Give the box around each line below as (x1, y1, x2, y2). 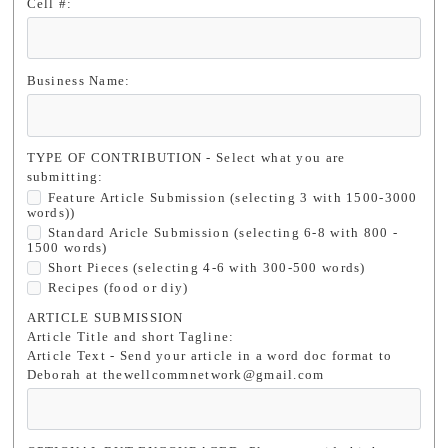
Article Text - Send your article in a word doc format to (26, 348, 393, 363)
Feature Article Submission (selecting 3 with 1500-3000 (47, 190, 418, 205)
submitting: (26, 170, 104, 185)
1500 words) (26, 240, 108, 255)
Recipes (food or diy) (47, 280, 189, 295)
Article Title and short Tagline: (26, 329, 235, 344)
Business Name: (26, 74, 131, 89)
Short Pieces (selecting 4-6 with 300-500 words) (47, 260, 366, 275)
